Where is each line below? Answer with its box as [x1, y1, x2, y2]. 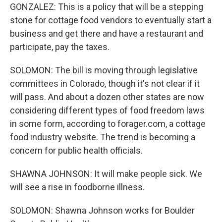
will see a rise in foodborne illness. [10, 182, 145, 192]
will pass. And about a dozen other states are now [10, 92, 204, 102]
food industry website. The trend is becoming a [10, 132, 195, 142]
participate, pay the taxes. [10, 42, 110, 52]
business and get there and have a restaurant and [10, 28, 203, 39]
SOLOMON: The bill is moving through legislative [10, 65, 198, 75]
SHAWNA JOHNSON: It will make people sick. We [10, 168, 202, 179]
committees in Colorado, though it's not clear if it [10, 78, 200, 89]
